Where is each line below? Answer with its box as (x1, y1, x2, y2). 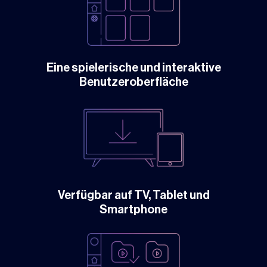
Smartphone (100, 204, 167, 216)
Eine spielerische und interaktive (46, 61, 221, 74)
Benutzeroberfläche (79, 76, 188, 88)
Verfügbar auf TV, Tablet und (57, 190, 210, 202)
